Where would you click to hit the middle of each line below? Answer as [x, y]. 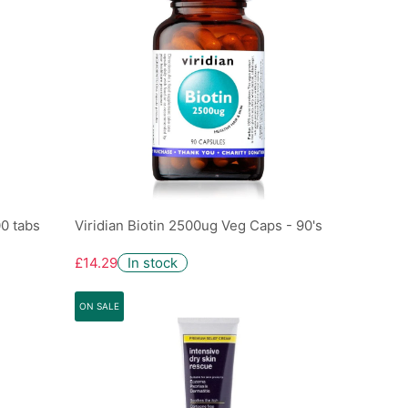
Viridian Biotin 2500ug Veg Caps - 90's [199, 226]
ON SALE [100, 306]
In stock [153, 262]
